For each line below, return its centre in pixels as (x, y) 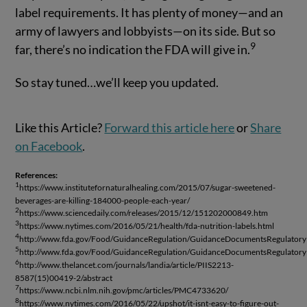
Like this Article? (60, 128)
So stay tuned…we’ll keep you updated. (117, 82)
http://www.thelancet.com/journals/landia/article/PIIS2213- (127, 265)
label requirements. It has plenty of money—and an (149, 13)
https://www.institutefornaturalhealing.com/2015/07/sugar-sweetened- (148, 188)
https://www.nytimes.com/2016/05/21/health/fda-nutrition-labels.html (147, 226)
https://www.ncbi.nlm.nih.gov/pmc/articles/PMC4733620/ (124, 291)
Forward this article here (170, 128)
